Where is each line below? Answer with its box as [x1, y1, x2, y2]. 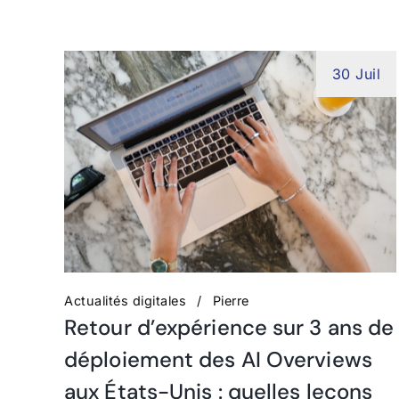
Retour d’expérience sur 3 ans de [64, 313, 395, 341]
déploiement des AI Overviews [64, 345, 372, 373]
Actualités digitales [64, 292, 186, 308]
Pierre [212, 292, 249, 308]
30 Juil [331, 65, 381, 83]
